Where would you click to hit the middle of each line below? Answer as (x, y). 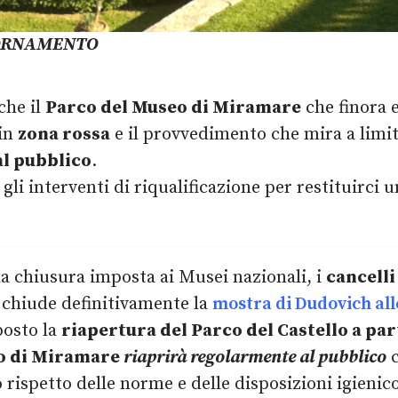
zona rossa (64, 135)
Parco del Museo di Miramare (173, 108)
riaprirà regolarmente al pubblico (255, 358)
